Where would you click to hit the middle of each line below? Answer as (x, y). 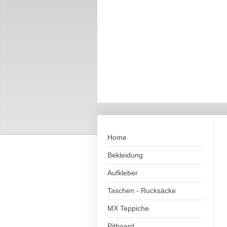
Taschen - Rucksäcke (142, 191)
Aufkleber (123, 173)
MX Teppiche (128, 208)
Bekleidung (125, 155)
